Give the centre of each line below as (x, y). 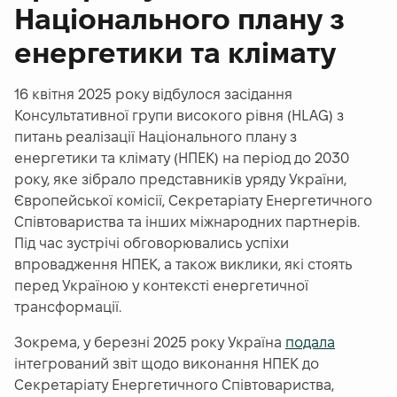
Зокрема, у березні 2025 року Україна (150, 343)
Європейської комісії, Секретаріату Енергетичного (193, 201)
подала (310, 343)
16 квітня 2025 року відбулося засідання (153, 95)
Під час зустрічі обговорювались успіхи (152, 244)
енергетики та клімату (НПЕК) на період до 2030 (182, 159)
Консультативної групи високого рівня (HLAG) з (179, 116)
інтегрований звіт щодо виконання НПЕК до (167, 364)
